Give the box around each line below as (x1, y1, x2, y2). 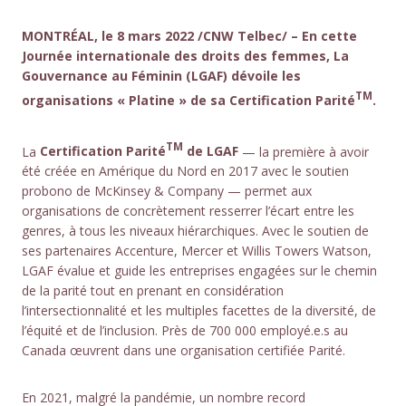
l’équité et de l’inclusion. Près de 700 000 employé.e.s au (22, 322, 348, 340)
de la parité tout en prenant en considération (22, 282, 284, 300)
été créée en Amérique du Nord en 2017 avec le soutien (22, 162, 349, 180)
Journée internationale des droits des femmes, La (22, 47, 349, 64)
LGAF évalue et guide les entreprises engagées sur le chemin (22, 262, 377, 280)
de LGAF (183, 142, 238, 160)
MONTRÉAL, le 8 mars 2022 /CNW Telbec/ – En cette (22, 27, 357, 44)
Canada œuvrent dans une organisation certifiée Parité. (22, 342, 345, 360)
